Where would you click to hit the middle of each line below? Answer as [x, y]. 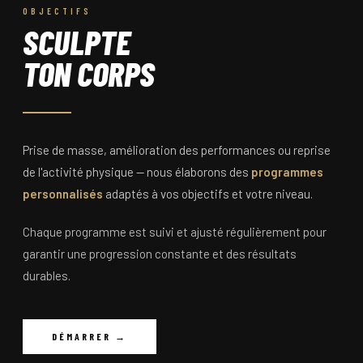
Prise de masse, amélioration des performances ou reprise [177, 149]
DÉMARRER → [90, 336]
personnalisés [63, 193]
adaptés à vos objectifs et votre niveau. [208, 193]
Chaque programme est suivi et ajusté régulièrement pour [175, 231]
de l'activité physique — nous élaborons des [137, 171]
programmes [287, 171]
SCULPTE [77, 41]
